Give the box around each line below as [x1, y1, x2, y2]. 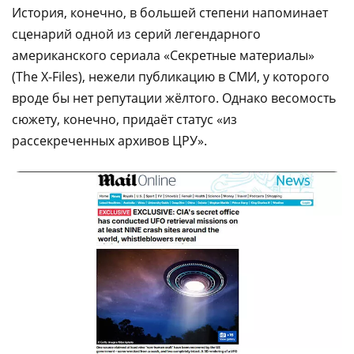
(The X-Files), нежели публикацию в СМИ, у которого [12, 68, 330, 86]
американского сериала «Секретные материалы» [12, 47, 314, 65]
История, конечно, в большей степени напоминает [12, 4, 328, 22]
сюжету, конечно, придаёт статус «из [12, 111, 237, 129]
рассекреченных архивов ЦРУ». [12, 132, 207, 150]
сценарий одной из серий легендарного [12, 25, 261, 43]
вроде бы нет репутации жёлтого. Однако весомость [12, 89, 336, 107]
